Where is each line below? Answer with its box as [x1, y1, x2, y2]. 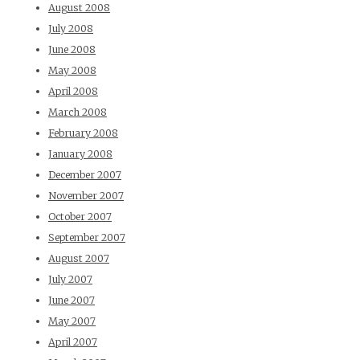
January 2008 [48, 148, 112, 161]
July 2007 [48, 273, 92, 286]
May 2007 [48, 315, 96, 328]
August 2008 [48, 2, 110, 14]
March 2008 [48, 106, 107, 119]
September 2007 [48, 231, 125, 244]
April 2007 [48, 336, 97, 349]
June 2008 [48, 43, 96, 56]
